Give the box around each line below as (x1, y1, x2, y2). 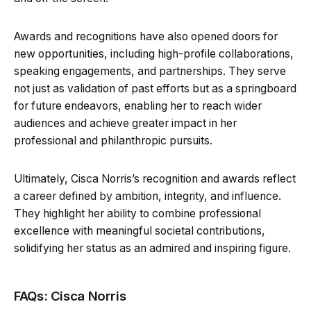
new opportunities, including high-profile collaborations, (14, 47, 294, 60)
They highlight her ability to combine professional (14, 206, 261, 220)
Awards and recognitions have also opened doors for (14, 29, 278, 43)
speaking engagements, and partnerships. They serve (14, 64, 286, 78)
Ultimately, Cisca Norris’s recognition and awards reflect (14, 171, 296, 185)
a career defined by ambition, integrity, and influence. (14, 189, 281, 203)
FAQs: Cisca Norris (14, 287, 126, 304)
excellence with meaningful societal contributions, (14, 224, 265, 237)
